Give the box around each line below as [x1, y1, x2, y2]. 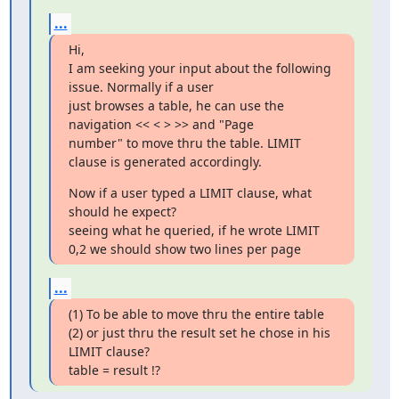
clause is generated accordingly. [68, 152, 262, 170]
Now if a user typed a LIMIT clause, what [68, 183, 312, 201]
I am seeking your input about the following [68, 59, 331, 77]
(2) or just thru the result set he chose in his [68, 323, 330, 341]
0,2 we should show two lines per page [68, 240, 301, 257]
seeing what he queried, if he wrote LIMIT [68, 221, 320, 239]
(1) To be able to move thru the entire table [68, 305, 324, 322]
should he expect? [68, 202, 176, 220]
